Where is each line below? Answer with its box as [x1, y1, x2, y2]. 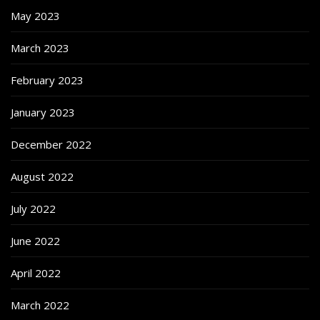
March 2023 [11, 41, 69, 56]
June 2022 [11, 234, 60, 249]
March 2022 [11, 298, 69, 313]
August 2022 [11, 169, 74, 184]
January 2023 [11, 105, 75, 120]
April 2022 [11, 266, 61, 281]
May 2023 [11, 9, 60, 24]
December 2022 [11, 137, 91, 152]
